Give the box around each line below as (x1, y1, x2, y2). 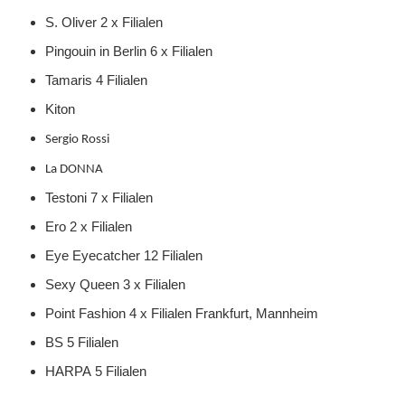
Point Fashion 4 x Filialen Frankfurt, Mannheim (45, 306, 318, 321)
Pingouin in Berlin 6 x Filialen (45, 43, 212, 59)
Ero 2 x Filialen (45, 219, 132, 234)
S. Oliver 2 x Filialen (45, 14, 163, 30)
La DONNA (45, 163, 106, 176)
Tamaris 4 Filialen (45, 72, 147, 88)
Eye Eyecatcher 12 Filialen (45, 248, 202, 263)
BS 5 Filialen (45, 334, 118, 350)
